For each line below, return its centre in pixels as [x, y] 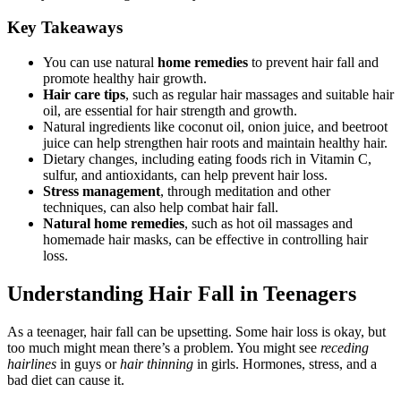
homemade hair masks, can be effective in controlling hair [205, 240]
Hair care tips [84, 95]
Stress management [102, 192]
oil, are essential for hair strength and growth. [170, 111]
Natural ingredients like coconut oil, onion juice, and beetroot [215, 127]
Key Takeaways [65, 28]
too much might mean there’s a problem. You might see [164, 347]
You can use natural [100, 63]
